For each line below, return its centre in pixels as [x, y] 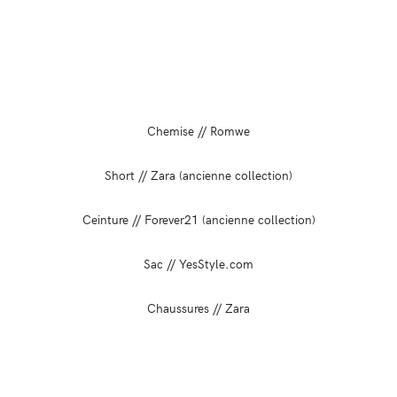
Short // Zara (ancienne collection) [198, 175]
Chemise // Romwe [198, 130]
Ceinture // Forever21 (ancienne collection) [198, 219]
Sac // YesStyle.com [198, 263]
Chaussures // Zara [198, 307]
